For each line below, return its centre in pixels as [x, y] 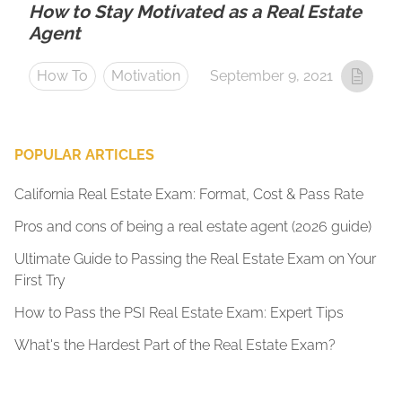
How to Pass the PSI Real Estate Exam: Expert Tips [179, 313]
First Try [40, 280]
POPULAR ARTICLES [84, 155]
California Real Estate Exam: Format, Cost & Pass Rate [189, 194]
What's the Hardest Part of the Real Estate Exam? [175, 345]
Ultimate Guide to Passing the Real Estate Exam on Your [195, 259]
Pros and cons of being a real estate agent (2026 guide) [193, 227]
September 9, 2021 [271, 76]
